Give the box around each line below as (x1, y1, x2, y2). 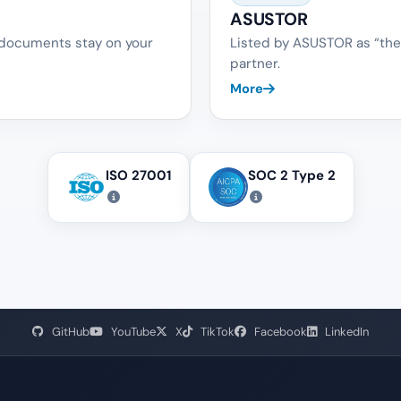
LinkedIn (322, 323, 369, 339)
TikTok (198, 323, 235, 339)
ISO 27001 (105, 166, 171, 184)
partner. (230, 54, 281, 73)
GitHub (49, 323, 90, 339)
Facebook (252, 323, 307, 339)
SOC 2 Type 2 (247, 166, 336, 184)
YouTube (108, 323, 156, 339)
